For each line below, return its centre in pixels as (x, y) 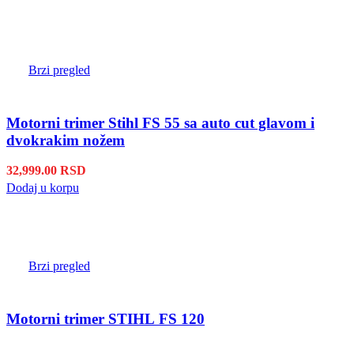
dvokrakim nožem (66, 140)
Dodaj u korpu (43, 188)
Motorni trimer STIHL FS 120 (105, 318)
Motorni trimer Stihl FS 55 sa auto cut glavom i (160, 122)
